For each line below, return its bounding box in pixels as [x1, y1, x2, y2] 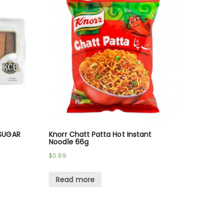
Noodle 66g [49, 137, 89, 147]
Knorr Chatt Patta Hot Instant [49, 129, 152, 140]
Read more [56, 174, 95, 185]
